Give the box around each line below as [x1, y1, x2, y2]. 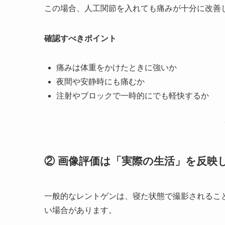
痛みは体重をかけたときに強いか [56, 63, 177, 72]
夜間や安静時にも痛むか [56, 77, 145, 86]
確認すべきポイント [44, 34, 117, 43]
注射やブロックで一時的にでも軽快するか [56, 91, 209, 100]
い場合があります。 [44, 205, 117, 214]
